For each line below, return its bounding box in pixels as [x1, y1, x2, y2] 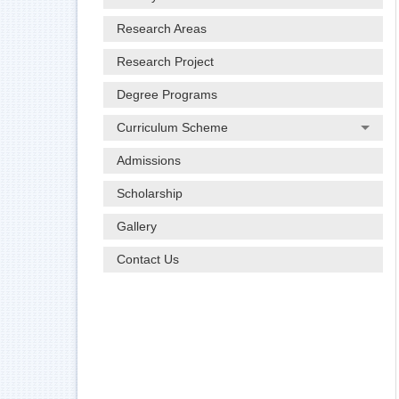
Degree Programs [117, 87, 217, 102]
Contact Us [117, 252, 179, 267]
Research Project [117, 54, 214, 69]
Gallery [117, 219, 157, 234]
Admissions [117, 153, 181, 168]
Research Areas [117, 21, 207, 37]
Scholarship [117, 186, 183, 201]
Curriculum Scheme [117, 120, 228, 135]
